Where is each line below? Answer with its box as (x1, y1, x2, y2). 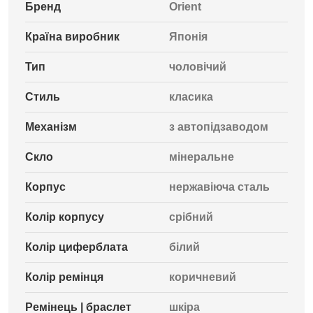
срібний (169, 211, 213, 223)
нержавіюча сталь (169, 181, 270, 193)
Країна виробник (25, 31, 119, 43)
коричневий (169, 271, 236, 283)
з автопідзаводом (169, 121, 268, 133)
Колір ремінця (25, 271, 103, 283)
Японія (169, 31, 208, 43)
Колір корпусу (25, 211, 104, 223)
